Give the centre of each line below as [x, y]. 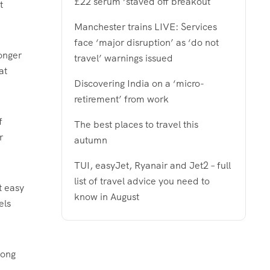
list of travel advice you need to [142, 181]
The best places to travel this [136, 124]
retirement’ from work [121, 99]
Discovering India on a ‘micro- [139, 83]
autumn [91, 140]
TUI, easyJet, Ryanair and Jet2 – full [152, 165]
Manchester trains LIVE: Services [146, 27]
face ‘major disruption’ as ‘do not [146, 42]
